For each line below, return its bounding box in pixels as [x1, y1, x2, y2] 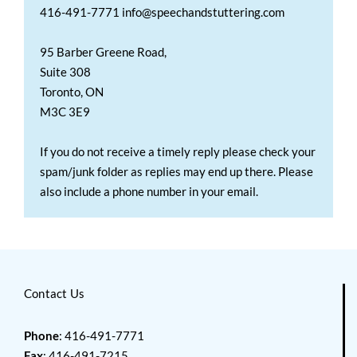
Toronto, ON [40, 84, 104, 99]
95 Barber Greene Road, [40, 44, 167, 59]
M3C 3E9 [40, 104, 90, 119]
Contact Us [24, 286, 85, 301]
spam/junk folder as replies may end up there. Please [40, 163, 313, 178]
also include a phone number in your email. [40, 183, 258, 198]
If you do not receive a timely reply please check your [40, 143, 316, 159]
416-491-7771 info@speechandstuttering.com [40, 4, 284, 19]
